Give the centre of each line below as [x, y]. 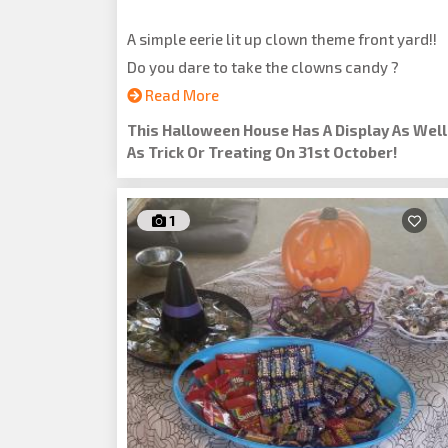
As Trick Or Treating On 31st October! [262, 152]
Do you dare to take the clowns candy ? [263, 67]
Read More [180, 95]
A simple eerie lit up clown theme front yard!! [282, 39]
